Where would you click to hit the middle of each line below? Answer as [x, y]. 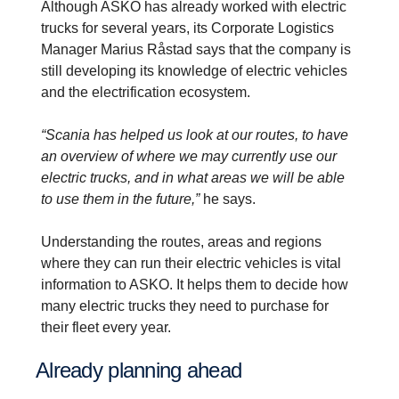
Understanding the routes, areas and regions [181, 241]
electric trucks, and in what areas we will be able [193, 177]
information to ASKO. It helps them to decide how [195, 284]
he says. [228, 199]
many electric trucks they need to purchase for [185, 305]
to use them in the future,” [120, 199]
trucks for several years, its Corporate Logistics [187, 28]
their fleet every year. [106, 327]
